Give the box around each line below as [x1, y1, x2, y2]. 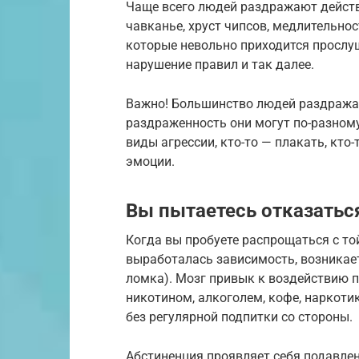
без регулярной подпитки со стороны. [126, 309, 353, 325]
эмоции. [126, 153, 175, 169]
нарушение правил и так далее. [126, 56, 314, 72]
